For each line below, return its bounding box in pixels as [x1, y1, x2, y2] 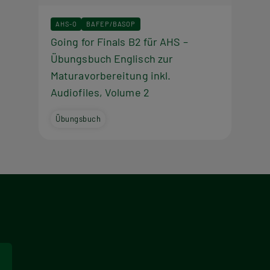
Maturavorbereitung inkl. [51, 68, 171, 82]
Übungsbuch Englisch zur [51, 51, 174, 65]
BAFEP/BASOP [86, 19, 136, 28]
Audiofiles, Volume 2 [51, 85, 149, 99]
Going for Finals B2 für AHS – [51, 34, 188, 48]
